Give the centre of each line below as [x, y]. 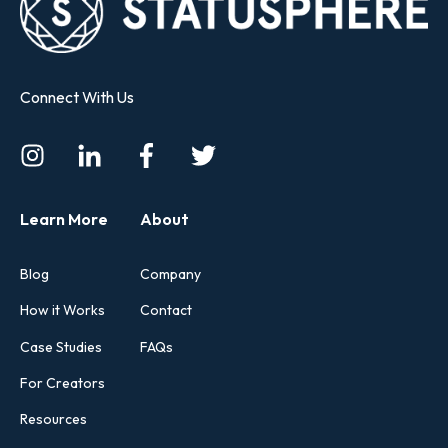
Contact [166, 310]
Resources [53, 419]
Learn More [64, 219]
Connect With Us [77, 96]
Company [170, 274]
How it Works [62, 310]
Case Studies [61, 346]
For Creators [62, 382]
